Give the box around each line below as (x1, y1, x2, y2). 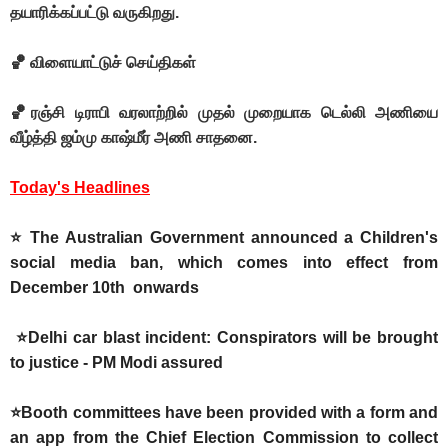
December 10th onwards (10, 279, 199, 297)
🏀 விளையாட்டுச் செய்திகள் (10, 54, 196, 72)
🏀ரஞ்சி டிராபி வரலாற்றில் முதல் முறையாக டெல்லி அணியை (10, 104, 438, 122)
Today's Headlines (10, 179, 150, 197)
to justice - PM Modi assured (10, 354, 223, 372)
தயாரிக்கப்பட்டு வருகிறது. (10, 4, 179, 22)
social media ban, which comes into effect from (10, 254, 438, 272)
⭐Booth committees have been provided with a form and (10, 404, 438, 422)
